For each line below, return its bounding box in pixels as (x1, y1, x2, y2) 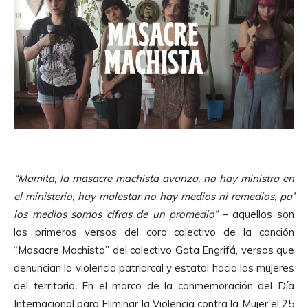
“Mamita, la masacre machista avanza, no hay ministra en (14, 171, 294, 185)
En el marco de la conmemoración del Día (82, 278, 295, 292)
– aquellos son (218, 207, 295, 221)
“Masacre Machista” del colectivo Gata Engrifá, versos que (14, 243, 294, 256)
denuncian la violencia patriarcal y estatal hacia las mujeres (14, 261, 294, 274)
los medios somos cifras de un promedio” (14, 207, 219, 221)
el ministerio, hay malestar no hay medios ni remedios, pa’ (14, 189, 294, 203)
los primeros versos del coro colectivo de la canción (14, 225, 294, 239)
